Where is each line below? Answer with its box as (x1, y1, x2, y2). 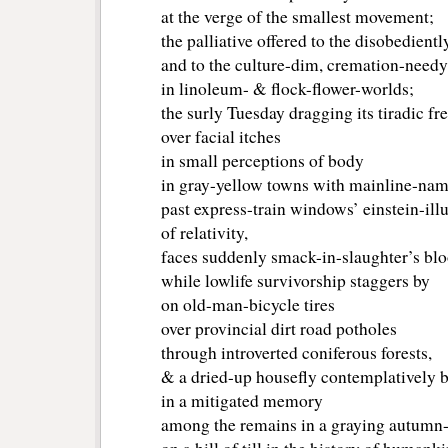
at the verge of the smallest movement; (161, 5, 434, 29)
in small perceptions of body (161, 149, 364, 173)
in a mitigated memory (161, 389, 323, 413)
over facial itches (161, 125, 281, 149)
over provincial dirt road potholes (161, 317, 397, 341)
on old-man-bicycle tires (161, 293, 335, 317)
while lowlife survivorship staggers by (161, 269, 430, 293)
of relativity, (161, 221, 248, 245)
